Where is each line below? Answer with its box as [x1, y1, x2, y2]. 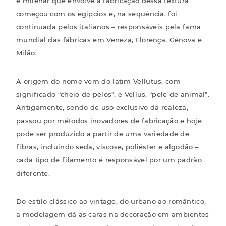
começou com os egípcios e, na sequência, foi [16, 9, 178, 18]
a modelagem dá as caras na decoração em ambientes [16, 210, 209, 218]
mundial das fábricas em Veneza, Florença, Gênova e [16, 35, 202, 44]
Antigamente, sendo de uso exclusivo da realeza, [16, 103, 189, 111]
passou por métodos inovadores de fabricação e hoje [16, 116, 202, 125]
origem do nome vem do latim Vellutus [23, 77, 162, 85]
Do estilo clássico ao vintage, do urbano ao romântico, [16, 197, 206, 205]
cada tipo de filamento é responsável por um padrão [16, 155, 202, 164]
